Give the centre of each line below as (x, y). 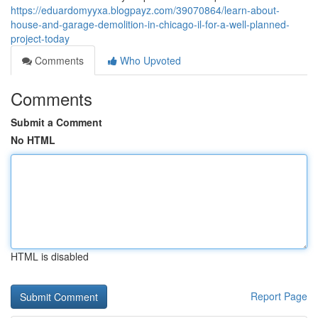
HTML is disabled (50, 256)
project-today (40, 38)
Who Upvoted (149, 60)
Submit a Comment (56, 122)
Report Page (279, 296)
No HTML (33, 140)
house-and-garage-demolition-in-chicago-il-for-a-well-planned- (150, 24)
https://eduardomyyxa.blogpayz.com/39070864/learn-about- (145, 10)
